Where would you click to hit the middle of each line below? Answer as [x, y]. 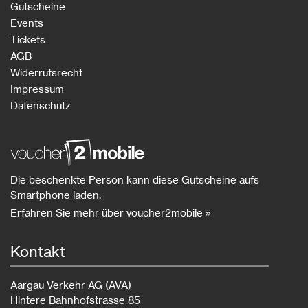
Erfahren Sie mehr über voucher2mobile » [111, 213]
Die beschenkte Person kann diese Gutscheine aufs [135, 180]
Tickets [28, 39]
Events [27, 23]
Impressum [37, 89]
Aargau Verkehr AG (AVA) [71, 285]
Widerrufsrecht [46, 72]
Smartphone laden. [56, 195]
